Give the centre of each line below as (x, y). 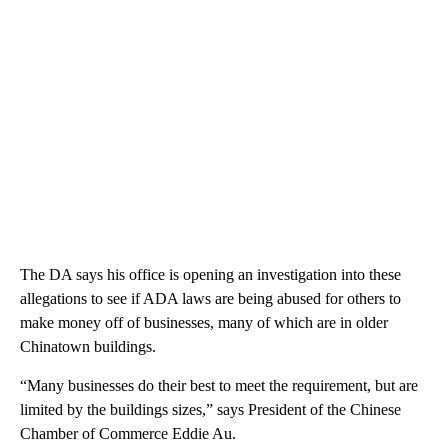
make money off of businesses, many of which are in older (204, 322)
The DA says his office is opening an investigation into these (210, 274)
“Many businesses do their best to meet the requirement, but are (219, 385)
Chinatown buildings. (88, 346)
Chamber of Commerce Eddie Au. (128, 433)
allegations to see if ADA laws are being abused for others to (210, 298)
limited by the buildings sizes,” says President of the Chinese (210, 409)
